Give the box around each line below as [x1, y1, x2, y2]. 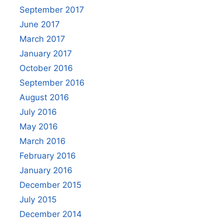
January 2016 [19, 165, 73, 175]
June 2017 [19, 19, 60, 29]
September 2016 [19, 77, 85, 88]
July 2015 [19, 194, 56, 204]
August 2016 [19, 92, 69, 102]
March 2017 [19, 34, 65, 44]
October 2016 [19, 63, 73, 73]
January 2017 [19, 48, 72, 58]
